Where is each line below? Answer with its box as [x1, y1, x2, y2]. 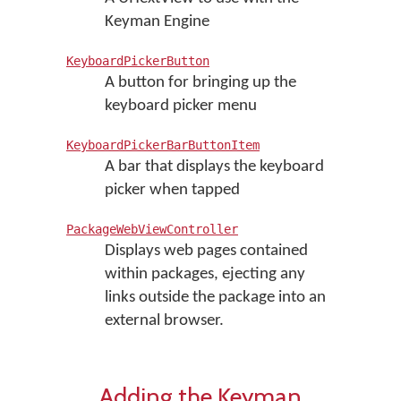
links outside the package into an [104, 289, 326, 306]
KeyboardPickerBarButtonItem [66, 138, 260, 152]
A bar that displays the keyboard [104, 158, 324, 175]
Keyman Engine [104, 13, 209, 30]
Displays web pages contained [104, 243, 308, 260]
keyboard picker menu [104, 98, 257, 115]
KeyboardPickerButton [66, 54, 209, 68]
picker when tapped [104, 182, 240, 199]
